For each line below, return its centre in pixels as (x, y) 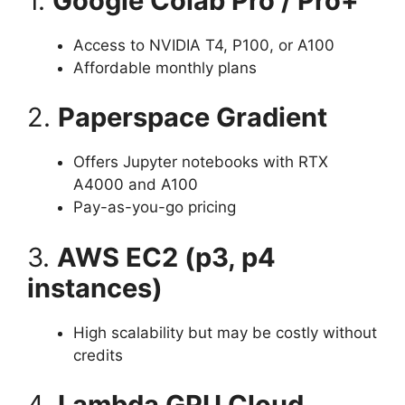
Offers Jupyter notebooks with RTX (201, 162)
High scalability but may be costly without (225, 332)
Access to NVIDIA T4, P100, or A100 (204, 45)
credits (98, 355)
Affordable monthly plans (165, 67)
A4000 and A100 (136, 184)
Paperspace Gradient (193, 117)
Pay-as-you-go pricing (155, 207)
